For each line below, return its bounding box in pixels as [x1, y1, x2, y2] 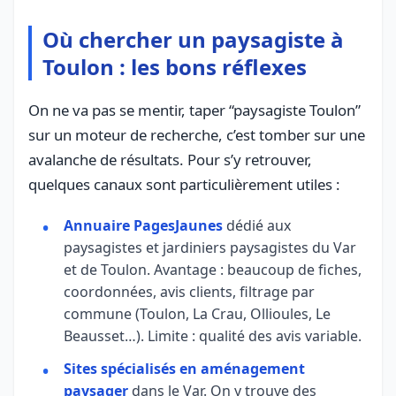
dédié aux [223, 215, 291, 235]
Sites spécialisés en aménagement [64, 358, 305, 378]
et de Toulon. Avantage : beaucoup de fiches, [64, 259, 362, 279]
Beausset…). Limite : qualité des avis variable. [64, 325, 362, 346]
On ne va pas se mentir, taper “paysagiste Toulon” [28, 99, 361, 120]
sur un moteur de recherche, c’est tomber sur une [28, 124, 365, 145]
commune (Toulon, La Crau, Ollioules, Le [64, 303, 331, 324]
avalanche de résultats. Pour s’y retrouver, [28, 148, 312, 170]
